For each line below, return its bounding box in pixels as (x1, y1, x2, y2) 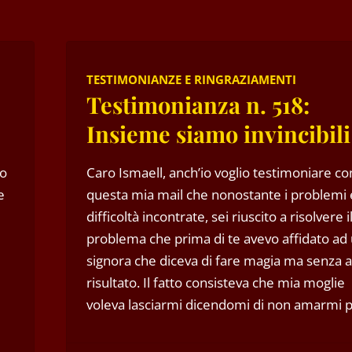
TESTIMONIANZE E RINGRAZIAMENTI (86, 71, 296, 87)
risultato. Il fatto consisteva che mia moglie (86, 273, 345, 291)
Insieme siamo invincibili (86, 119, 350, 148)
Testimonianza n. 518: (86, 90, 310, 119)
